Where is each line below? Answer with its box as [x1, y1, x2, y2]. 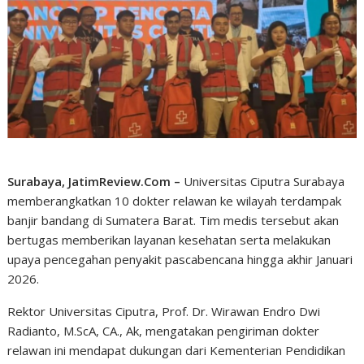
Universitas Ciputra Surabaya [180, 172, 345, 189]
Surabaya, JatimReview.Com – [7, 172, 181, 189]
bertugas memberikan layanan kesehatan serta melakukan [7, 231, 331, 248]
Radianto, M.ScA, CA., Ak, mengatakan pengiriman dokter [7, 322, 320, 339]
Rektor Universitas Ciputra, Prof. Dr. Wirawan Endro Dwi [7, 302, 321, 319]
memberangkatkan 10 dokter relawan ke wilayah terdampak [7, 192, 342, 209]
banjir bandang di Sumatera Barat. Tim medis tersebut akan [7, 211, 340, 228]
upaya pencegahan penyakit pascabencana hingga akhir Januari [7, 250, 353, 267]
